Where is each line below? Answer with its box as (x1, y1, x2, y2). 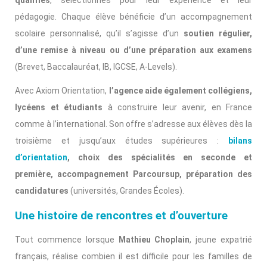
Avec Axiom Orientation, (15, 86, 107, 96)
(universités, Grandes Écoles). (69, 186, 184, 196)
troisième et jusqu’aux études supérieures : (15, 136, 228, 146)
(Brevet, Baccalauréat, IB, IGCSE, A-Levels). (15, 62, 177, 72)
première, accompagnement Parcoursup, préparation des (15, 169, 252, 179)
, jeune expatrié (190, 235, 253, 245)
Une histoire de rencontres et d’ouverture (15, 209, 228, 223)
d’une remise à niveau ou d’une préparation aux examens (15, 45, 252, 55)
